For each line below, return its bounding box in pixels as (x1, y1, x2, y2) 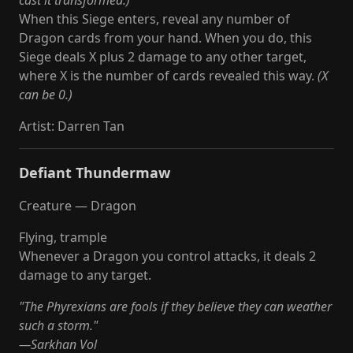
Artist (19, 117, 51, 135)
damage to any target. (19, 266, 151, 284)
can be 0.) (19, 86, 72, 103)
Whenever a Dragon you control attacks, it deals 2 (19, 247, 316, 265)
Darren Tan (58, 117, 124, 135)
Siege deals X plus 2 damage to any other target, (19, 48, 307, 65)
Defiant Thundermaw (19, 163, 170, 182)
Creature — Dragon (19, 197, 136, 214)
